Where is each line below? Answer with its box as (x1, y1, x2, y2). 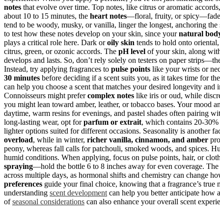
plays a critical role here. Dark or (4, 38, 107, 47)
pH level (118, 47, 145, 55)
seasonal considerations (12, 197, 84, 206)
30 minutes (4, 73, 40, 82)
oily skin (107, 38, 135, 47)
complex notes (87, 91, 134, 100)
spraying (4, 162, 33, 170)
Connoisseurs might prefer (4, 91, 87, 100)
